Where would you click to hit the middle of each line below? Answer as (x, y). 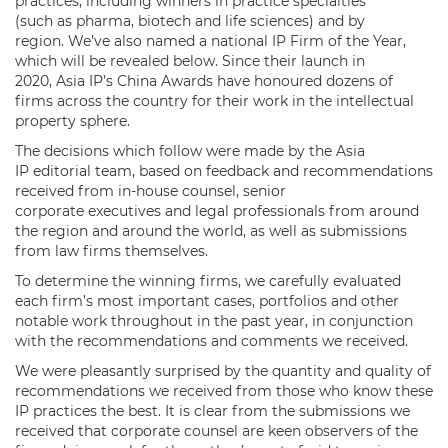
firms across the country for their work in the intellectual (214, 100)
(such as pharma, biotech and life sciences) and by (190, 20)
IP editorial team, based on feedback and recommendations (224, 170)
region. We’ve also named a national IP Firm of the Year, (210, 40)
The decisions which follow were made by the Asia (190, 150)
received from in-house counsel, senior (150, 190)
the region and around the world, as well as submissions (211, 230)
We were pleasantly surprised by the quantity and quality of (223, 370)
